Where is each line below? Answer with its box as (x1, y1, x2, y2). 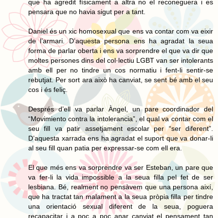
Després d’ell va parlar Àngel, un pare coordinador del (28, 105, 213, 113)
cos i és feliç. (28, 85, 68, 93)
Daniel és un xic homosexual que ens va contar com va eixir (28, 27, 213, 35)
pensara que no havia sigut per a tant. (28, 7, 145, 16)
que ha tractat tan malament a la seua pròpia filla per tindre (28, 192, 213, 200)
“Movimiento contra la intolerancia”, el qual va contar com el (28, 114, 213, 123)
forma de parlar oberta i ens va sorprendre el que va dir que (28, 46, 213, 54)
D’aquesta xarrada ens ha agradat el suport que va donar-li (28, 134, 213, 142)
